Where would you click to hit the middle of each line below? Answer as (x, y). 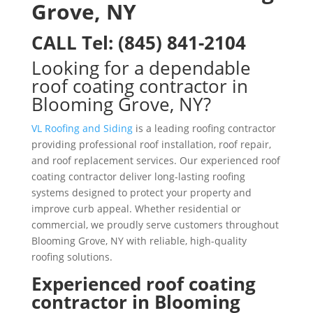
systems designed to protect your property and (141, 192)
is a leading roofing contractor (204, 128)
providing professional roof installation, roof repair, (151, 144)
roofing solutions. (72, 256)
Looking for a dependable (141, 67)
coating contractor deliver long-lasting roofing (138, 176)
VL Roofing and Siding (82, 128)
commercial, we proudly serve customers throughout (155, 224)
